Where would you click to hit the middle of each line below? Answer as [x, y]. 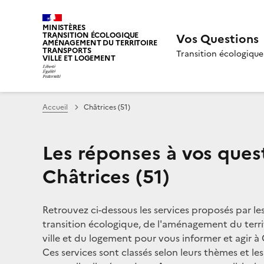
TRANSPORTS [67, 50]
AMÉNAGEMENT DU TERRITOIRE [100, 43]
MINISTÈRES [64, 27]
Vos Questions [217, 39]
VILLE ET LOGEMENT [79, 58]
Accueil [55, 107]
